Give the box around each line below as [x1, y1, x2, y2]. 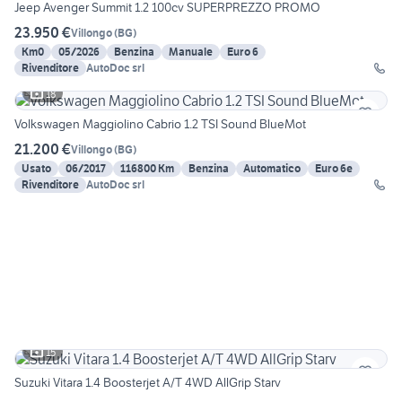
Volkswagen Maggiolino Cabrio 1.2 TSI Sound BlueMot [14, 116, 306, 133]
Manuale [169, 45, 213, 59]
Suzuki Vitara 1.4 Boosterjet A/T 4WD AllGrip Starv [14, 374, 281, 391]
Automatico [243, 162, 301, 176]
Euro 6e [315, 162, 353, 176]
